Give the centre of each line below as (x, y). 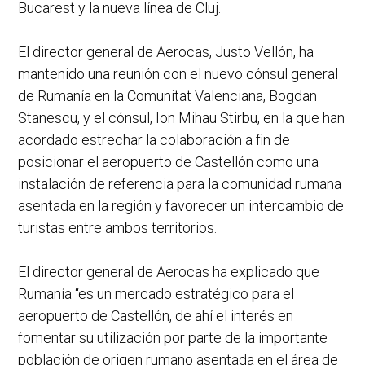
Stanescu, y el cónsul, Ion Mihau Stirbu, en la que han (181, 117)
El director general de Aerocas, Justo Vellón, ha (166, 51)
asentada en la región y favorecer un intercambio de (181, 205)
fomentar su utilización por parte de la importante (173, 337)
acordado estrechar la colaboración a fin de (154, 139)
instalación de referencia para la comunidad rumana (180, 183)
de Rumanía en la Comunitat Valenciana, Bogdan (167, 95)
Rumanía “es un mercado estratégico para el (156, 293)
